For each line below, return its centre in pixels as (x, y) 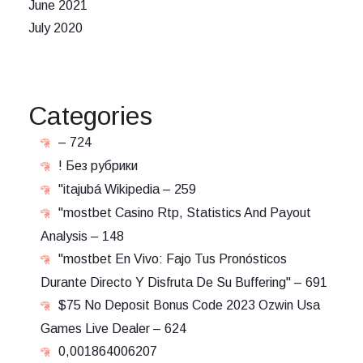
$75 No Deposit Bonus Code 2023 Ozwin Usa (189, 305)
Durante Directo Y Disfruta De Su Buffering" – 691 (184, 282)
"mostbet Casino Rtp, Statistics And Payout (185, 213)
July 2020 (56, 28)
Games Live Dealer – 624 (113, 329)
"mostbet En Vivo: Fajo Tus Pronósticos (173, 259)
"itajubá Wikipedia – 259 (127, 189)
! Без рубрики (98, 166)
